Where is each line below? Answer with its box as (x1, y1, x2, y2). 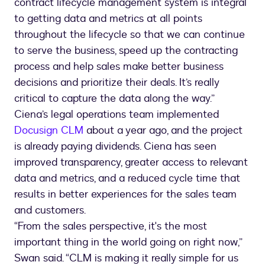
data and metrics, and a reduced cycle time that (14, 171, 240, 186)
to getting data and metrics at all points (14, 11, 202, 26)
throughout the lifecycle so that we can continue (14, 27, 245, 42)
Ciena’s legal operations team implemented (14, 107, 219, 122)
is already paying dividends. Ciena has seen (14, 139, 216, 154)
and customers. (14, 203, 86, 218)
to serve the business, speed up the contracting (14, 43, 238, 58)
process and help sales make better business (14, 59, 224, 74)
